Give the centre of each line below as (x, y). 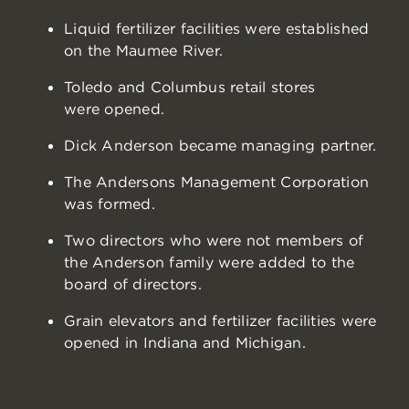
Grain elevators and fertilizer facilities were (220, 321)
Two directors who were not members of (214, 241)
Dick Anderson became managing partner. (220, 146)
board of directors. (133, 284)
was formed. (110, 204)
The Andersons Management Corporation (216, 182)
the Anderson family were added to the (210, 262)
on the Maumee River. (143, 51)
